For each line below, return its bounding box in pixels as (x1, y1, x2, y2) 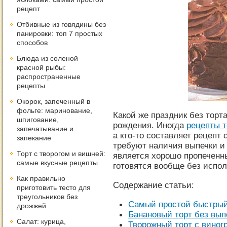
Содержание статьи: (113, 180, 194, 190)
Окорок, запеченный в (17, 97, 90, 105)
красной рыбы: (17, 63, 66, 71)
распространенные (17, 72, 81, 81)
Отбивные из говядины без (17, 20, 106, 28)
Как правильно (17, 174, 65, 182)
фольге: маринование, (17, 106, 92, 115)
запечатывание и (17, 125, 73, 133)
